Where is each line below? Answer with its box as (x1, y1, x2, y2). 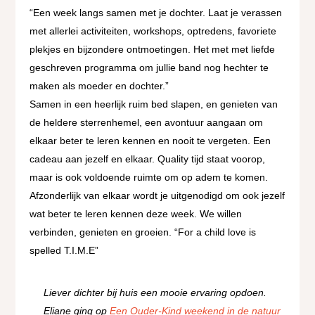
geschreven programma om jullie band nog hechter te (30, 61, 269, 73)
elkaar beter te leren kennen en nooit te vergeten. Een (30, 134, 271, 146)
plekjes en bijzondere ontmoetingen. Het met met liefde (30, 43, 276, 55)
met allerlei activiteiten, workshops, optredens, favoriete (30, 25, 277, 37)
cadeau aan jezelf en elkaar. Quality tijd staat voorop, (30, 153, 266, 165)
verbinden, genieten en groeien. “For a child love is (30, 226, 257, 238)
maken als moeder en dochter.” (30, 79, 169, 91)
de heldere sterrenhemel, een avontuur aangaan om (30, 116, 264, 128)
